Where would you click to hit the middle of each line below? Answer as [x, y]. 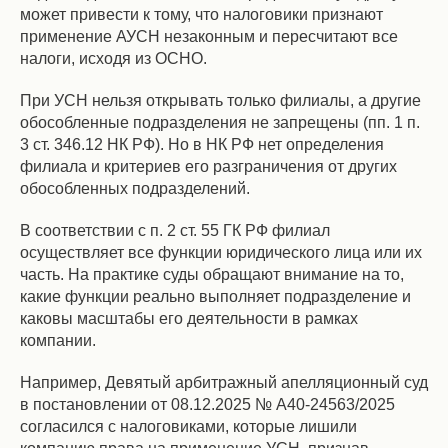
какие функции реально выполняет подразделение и [215, 296]
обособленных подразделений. [135, 188]
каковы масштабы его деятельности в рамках [189, 318]
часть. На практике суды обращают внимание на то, [212, 274]
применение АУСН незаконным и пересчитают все [209, 36]
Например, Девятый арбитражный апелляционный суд [224, 382]
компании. [58, 340]
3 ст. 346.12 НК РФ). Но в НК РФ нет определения [202, 144]
